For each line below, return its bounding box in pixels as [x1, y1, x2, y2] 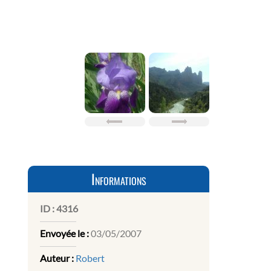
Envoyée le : [40, 227, 89, 240]
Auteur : [40, 252, 74, 264]
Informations [91, 169, 146, 190]
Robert [76, 252, 105, 264]
